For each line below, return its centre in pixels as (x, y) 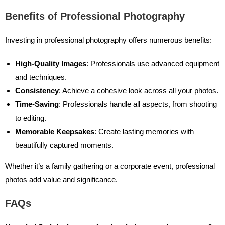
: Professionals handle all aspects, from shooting (138, 104)
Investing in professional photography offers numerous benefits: (108, 40)
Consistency (37, 91)
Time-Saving (37, 104)
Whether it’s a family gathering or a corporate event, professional (110, 166)
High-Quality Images (51, 64)
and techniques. (41, 77)
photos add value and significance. (61, 180)
